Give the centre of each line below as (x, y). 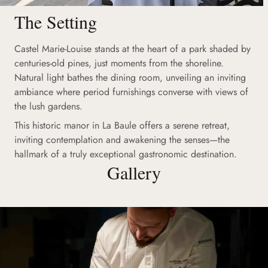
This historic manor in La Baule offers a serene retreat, (122, 125)
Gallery (134, 172)
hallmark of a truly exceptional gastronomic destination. (126, 154)
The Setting (56, 21)
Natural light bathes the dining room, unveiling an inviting (130, 77)
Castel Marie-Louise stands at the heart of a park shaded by (133, 48)
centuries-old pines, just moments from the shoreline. (119, 63)
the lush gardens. (48, 106)
